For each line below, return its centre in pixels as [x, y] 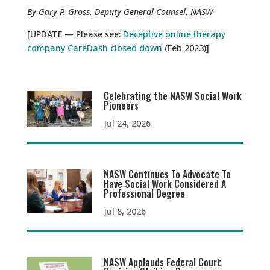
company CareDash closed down [94, 48]
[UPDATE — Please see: [75, 34]
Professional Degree [145, 193]
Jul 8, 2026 [125, 211]
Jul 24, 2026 [127, 123]
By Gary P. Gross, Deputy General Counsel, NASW [120, 11]
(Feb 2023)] [185, 48]
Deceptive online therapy [174, 34]
